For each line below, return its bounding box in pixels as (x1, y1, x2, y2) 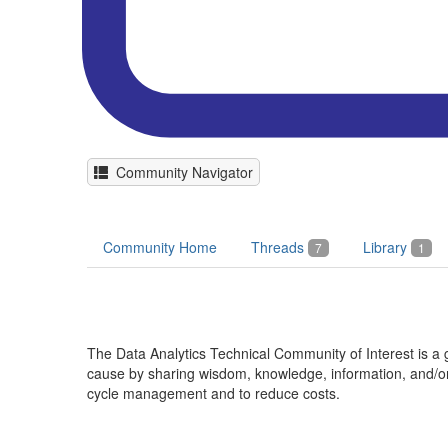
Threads (251, 237, 308, 258)
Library (363, 237, 411, 258)
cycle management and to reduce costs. (87, 383, 340, 404)
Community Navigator (108, 162, 253, 183)
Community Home (103, 237, 217, 258)
